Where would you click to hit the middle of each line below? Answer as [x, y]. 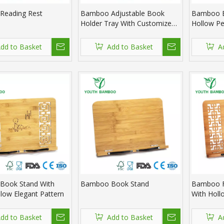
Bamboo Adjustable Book [122, 13]
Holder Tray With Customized [128, 23]
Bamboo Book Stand [115, 184]
